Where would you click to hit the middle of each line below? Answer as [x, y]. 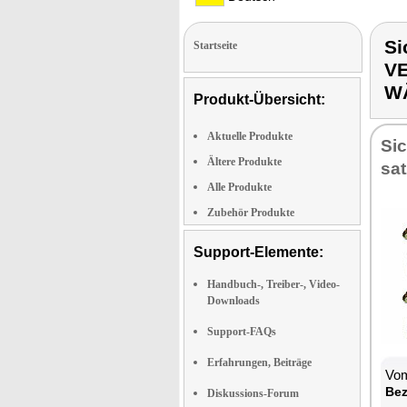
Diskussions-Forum [253, 393]
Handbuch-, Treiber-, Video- [273, 284]
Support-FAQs [242, 332]
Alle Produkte [239, 187]
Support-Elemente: [258, 252]
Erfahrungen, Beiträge [259, 362]
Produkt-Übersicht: [259, 99]
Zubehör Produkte [251, 213]
